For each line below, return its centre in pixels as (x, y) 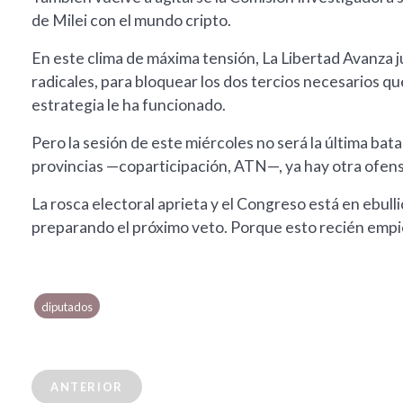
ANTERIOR (87, 387)
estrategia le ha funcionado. (129, 105)
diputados (67, 307)
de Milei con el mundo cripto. (131, 21)
